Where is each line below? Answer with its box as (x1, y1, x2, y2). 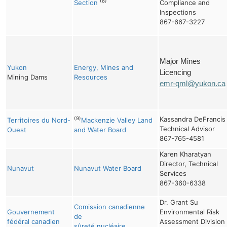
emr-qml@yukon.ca (159, 79, 225, 88)
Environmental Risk (159, 207, 219, 216)
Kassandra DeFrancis (159, 115, 225, 123)
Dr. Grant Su (159, 198, 198, 206)
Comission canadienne (73, 202, 145, 211)
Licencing (159, 68, 191, 77)
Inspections (159, 8, 196, 16)
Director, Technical (159, 159, 218, 168)
